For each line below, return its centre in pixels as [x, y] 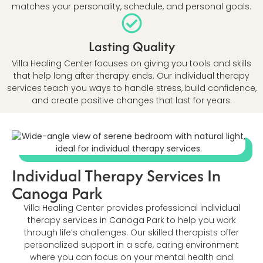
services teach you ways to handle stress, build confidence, [131, 88]
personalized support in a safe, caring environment [131, 245]
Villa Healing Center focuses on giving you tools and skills [131, 63]
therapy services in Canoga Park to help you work [131, 220]
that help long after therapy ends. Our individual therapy [131, 75]
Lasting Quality [131, 46]
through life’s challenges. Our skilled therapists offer [131, 232]
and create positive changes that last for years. [131, 100]
